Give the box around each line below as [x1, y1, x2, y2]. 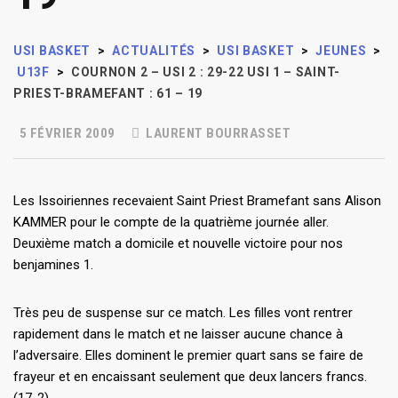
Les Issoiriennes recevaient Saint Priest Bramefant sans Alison [13, 192, 381, 209]
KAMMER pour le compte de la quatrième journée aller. [13, 213, 329, 230]
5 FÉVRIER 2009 [16, 124, 115, 141]
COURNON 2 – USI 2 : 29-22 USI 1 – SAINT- [70, 64, 340, 79]
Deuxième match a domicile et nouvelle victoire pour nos [13, 235, 343, 251]
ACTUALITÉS [112, 43, 196, 58]
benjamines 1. [13, 256, 93, 273]
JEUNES [315, 43, 367, 58]
